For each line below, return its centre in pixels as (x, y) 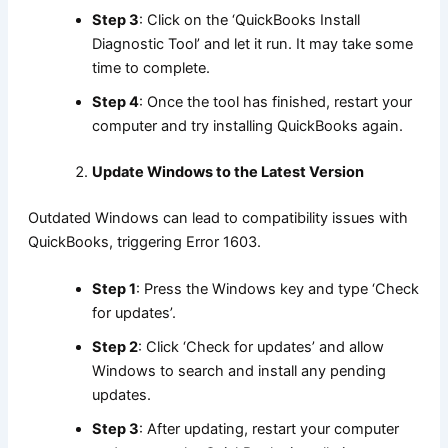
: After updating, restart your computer (268, 429)
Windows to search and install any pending (238, 371)
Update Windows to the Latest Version (227, 172)
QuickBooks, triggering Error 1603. (144, 241)
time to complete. (150, 68)
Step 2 (114, 347)
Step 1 (113, 289)
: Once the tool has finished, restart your (275, 102)
